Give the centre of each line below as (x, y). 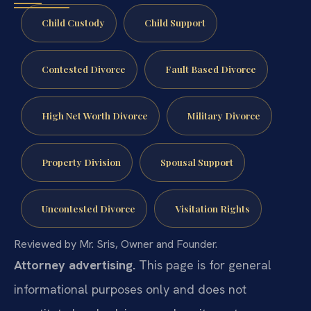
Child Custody (73, 23)
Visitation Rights (212, 208)
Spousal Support (196, 161)
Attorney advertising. (75, 264)
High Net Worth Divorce (94, 115)
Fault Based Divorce (210, 69)
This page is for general (203, 264)
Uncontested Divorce (88, 208)
